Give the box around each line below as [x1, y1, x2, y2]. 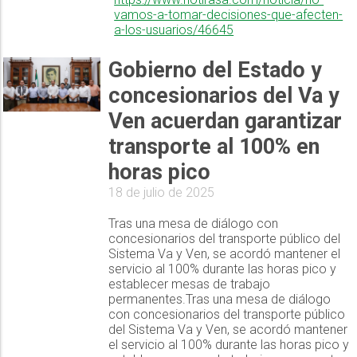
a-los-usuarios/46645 [114, 22, 234, 38]
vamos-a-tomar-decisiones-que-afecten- [114, 7, 343, 23]
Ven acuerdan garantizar [108, 108, 342, 135]
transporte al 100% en [108, 134, 320, 160]
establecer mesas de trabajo [108, 277, 270, 292]
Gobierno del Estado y [108, 57, 322, 84]
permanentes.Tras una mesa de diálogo [108, 292, 331, 308]
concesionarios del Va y [108, 83, 339, 109]
